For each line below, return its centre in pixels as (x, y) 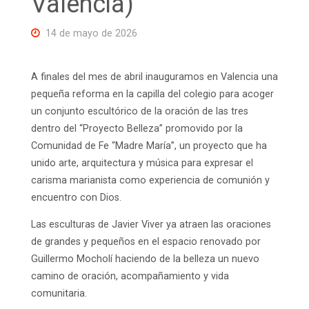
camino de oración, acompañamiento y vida (130, 277)
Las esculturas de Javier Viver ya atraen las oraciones (151, 225)
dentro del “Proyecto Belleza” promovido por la (137, 128)
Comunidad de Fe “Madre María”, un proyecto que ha (149, 146)
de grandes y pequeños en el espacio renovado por (146, 242)
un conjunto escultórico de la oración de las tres (139, 111)
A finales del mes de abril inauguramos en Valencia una (154, 77)
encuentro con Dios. (76, 197)
